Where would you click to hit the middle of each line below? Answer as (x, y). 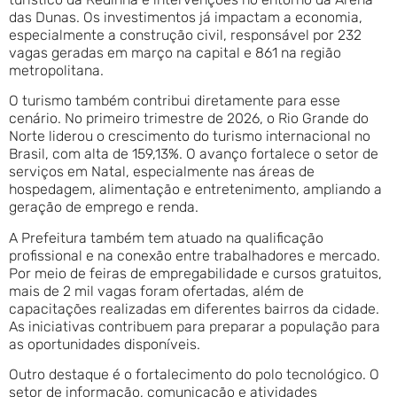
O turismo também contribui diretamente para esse (175, 101)
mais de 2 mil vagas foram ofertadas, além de (156, 291)
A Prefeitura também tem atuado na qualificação (166, 237)
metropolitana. (56, 70)
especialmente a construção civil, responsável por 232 (185, 35)
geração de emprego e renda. (104, 207)
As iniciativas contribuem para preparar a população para (195, 326)
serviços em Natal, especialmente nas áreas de (162, 172)
